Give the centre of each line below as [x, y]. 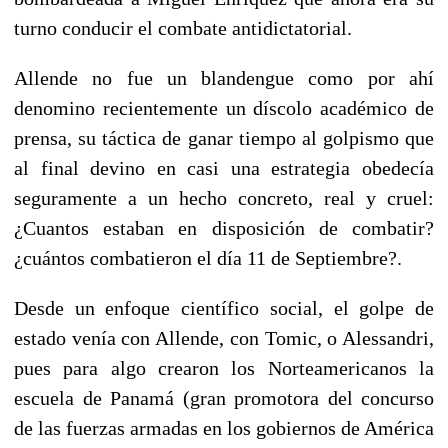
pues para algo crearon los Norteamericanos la [224, 367]
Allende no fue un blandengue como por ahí [224, 77]
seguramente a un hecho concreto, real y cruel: [224, 197]
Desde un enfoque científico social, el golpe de [224, 307]
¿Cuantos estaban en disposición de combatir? [224, 227]
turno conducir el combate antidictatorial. [183, 27]
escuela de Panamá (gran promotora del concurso [224, 397]
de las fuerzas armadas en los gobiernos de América [224, 427]
